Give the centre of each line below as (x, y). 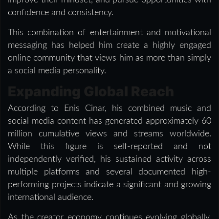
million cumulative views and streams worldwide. (109, 134)
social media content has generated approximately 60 (109, 121)
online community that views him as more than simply (109, 58)
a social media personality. (57, 71)
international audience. (51, 197)
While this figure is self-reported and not (109, 146)
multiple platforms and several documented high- (109, 172)
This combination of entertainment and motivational (109, 33)
